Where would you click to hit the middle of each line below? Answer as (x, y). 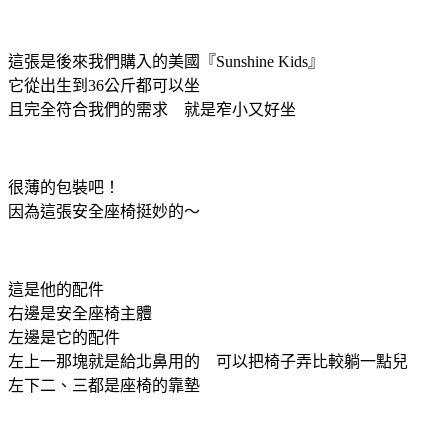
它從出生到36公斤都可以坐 (104, 85)
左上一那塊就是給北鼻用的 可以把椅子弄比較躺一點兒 (208, 361)
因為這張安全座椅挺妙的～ (104, 211)
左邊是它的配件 (64, 337)
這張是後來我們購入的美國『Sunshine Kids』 (166, 61)
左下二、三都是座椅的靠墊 (104, 385)
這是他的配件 (56, 289)
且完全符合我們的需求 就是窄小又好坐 (152, 109)
